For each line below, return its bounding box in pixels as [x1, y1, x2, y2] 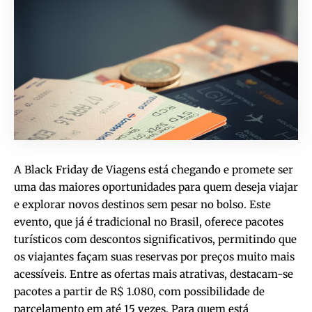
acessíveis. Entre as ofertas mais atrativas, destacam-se [14, 267, 293, 281]
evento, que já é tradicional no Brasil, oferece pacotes [14, 214, 283, 228]
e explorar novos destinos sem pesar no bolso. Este [14, 197, 271, 211]
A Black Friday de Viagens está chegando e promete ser [14, 162, 293, 176]
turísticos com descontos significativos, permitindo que [14, 232, 297, 246]
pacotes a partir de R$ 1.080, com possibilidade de [14, 284, 265, 298]
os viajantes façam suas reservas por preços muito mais [14, 249, 295, 263]
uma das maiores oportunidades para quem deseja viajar [14, 180, 298, 194]
